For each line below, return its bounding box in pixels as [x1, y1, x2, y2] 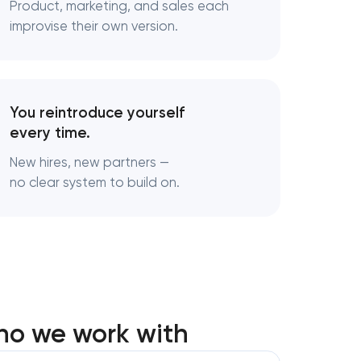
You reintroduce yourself [10, 103, 185, 122]
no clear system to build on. [10, 174, 180, 190]
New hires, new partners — [10, 154, 169, 170]
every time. [10, 123, 90, 142]
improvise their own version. [10, 19, 178, 34]
